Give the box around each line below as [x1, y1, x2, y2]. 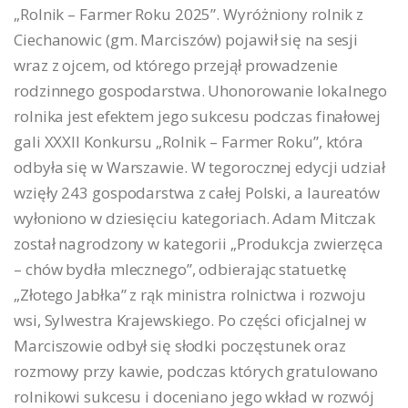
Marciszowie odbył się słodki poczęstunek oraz [14, 334, 346, 356]
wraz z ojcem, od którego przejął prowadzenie [14, 54, 338, 76]
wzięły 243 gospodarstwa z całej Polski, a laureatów [14, 181, 380, 203]
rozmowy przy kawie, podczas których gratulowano [14, 360, 379, 382]
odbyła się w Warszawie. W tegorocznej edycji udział [14, 156, 385, 178]
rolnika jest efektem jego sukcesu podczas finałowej [14, 105, 381, 127]
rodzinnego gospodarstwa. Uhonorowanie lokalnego [14, 79, 388, 101]
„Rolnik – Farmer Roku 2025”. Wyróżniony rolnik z [14, 3, 364, 25]
